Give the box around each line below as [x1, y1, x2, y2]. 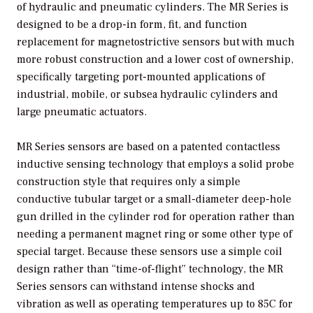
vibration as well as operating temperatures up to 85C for [17, 297, 293, 312]
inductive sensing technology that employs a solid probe [17, 157, 294, 172]
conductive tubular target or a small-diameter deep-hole [17, 192, 291, 207]
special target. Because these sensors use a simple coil [17, 245, 282, 259]
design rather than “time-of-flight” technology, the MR [17, 262, 283, 277]
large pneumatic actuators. [17, 104, 147, 119]
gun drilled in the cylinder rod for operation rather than [17, 210, 295, 224]
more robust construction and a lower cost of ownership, [17, 52, 293, 66]
